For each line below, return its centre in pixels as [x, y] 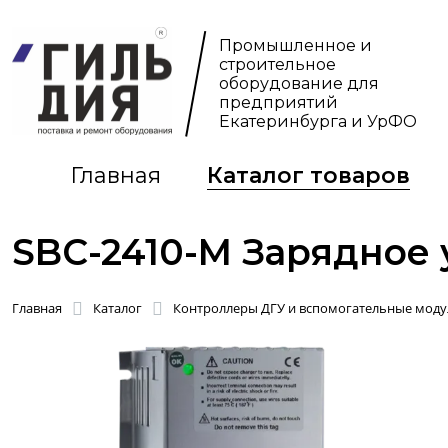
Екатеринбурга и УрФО [318, 121]
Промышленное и [296, 45]
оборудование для [299, 83]
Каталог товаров [308, 175]
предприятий [279, 102]
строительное [278, 64]
